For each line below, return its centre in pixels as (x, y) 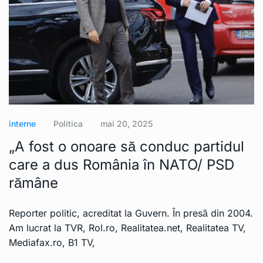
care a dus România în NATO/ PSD (122, 164)
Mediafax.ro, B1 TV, (52, 242)
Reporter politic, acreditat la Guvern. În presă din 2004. (131, 213)
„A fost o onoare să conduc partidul (127, 146)
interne (22, 123)
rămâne (33, 183)
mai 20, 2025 (127, 123)
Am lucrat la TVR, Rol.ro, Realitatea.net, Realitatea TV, (127, 227)
